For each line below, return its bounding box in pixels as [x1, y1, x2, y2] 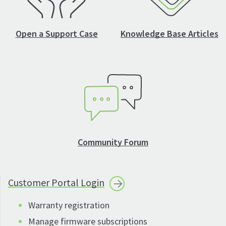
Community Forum [78, 136, 148, 148]
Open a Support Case [15, 28, 98, 40]
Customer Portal [8, 176, 81, 189]
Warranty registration [28, 199, 109, 211]
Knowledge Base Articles [121, 28, 218, 40]
